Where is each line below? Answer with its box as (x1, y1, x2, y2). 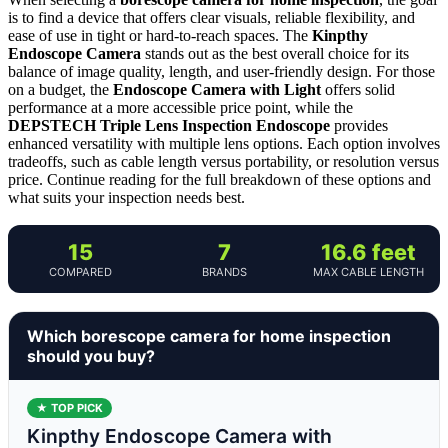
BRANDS (201, 264, 247, 279)
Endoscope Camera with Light (113, 80, 321, 98)
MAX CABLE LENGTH (312, 264, 424, 279)
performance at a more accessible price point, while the (8, 98, 353, 116)
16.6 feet (320, 238, 416, 265)
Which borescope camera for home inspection (27, 325, 391, 346)
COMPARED (48, 264, 112, 279)
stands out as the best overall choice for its (141, 44, 409, 62)
